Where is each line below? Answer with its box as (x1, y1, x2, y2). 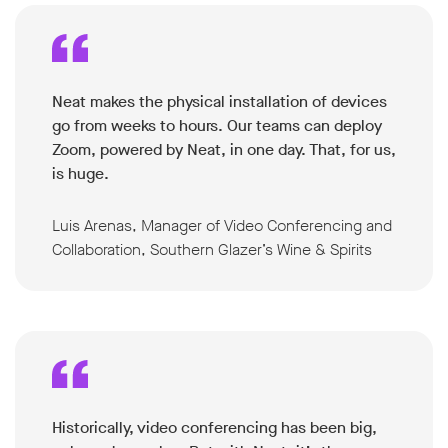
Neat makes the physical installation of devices (52, 90, 387, 112)
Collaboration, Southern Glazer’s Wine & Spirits (52, 238, 372, 260)
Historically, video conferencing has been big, (52, 416, 377, 438)
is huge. (52, 162, 109, 184)
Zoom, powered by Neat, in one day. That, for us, (52, 138, 396, 160)
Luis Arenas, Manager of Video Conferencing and (52, 214, 392, 236)
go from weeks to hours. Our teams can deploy (52, 114, 382, 136)
